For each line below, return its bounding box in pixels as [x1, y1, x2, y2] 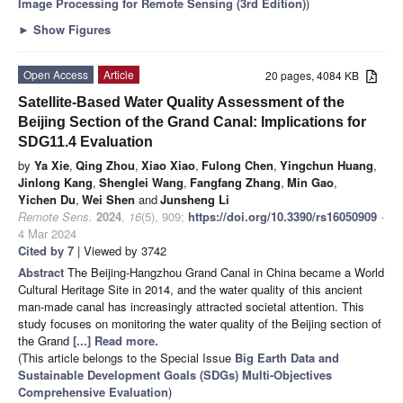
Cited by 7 [18, 241, 74, 259]
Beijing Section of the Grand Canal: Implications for [18, 113, 366, 130]
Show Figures [30, 20, 111, 38]
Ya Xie [34, 156, 69, 174]
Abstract [18, 263, 67, 281]
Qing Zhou [76, 156, 135, 174]
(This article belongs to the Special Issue [18, 348, 235, 366]
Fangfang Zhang [190, 173, 281, 191]
